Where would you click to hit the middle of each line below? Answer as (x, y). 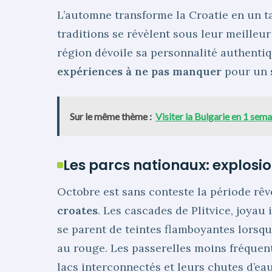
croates (77, 210)
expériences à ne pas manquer (139, 72)
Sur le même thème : (111, 116)
